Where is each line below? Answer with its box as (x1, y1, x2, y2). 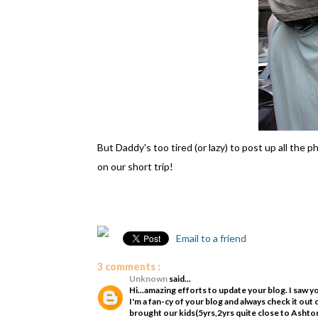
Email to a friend (174, 232, 246, 244)
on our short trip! (97, 160, 173, 172)
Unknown (129, 273, 169, 284)
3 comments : (97, 261, 160, 273)
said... (169, 273, 191, 284)
